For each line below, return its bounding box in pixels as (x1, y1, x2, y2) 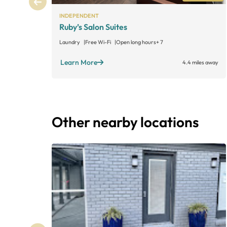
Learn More (60, 57, 97, 67)
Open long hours (116, 39, 156, 46)
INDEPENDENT (59, 12, 99, 19)
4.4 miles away (182, 59, 218, 66)
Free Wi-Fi (85, 39, 112, 46)
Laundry (59, 39, 81, 46)
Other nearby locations (52, 113, 199, 131)
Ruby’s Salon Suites (59, 22, 127, 32)
